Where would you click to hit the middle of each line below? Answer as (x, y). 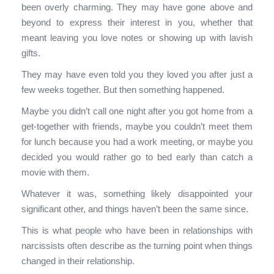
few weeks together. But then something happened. (123, 89)
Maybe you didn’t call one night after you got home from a (137, 111)
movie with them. (55, 172)
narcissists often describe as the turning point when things (137, 245)
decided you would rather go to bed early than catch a (137, 157)
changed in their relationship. (78, 261)
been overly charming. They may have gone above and (137, 7)
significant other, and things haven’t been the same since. (135, 209)
